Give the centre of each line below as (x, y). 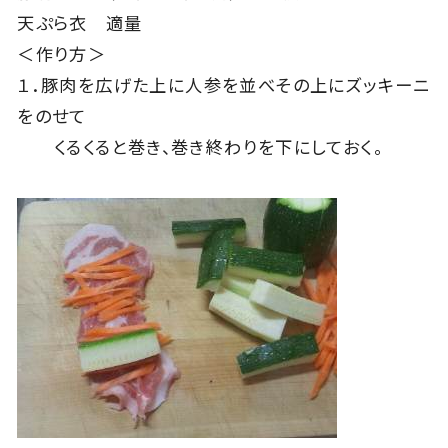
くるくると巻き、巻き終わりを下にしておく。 (200, 148)
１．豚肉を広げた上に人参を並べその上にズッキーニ (224, 86)
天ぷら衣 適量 (80, 24)
